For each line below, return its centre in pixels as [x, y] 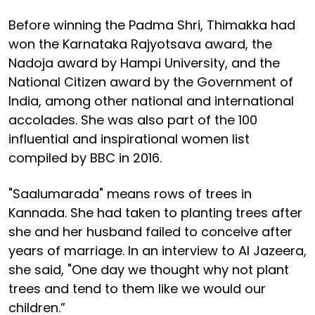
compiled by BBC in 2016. [85, 157]
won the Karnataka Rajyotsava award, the [140, 44]
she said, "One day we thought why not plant [149, 269]
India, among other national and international [151, 101]
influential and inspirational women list [129, 139]
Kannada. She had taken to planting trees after [155, 212]
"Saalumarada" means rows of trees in [130, 193]
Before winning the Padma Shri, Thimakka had [152, 25]
